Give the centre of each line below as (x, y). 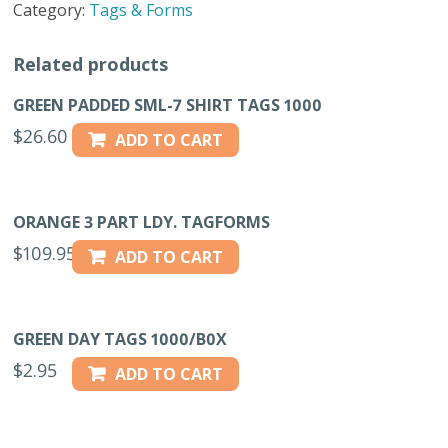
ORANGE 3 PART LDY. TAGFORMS (142, 221)
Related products (91, 63)
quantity (47, 44)
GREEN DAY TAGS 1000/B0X (120, 338)
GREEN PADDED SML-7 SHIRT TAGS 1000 (168, 105)
